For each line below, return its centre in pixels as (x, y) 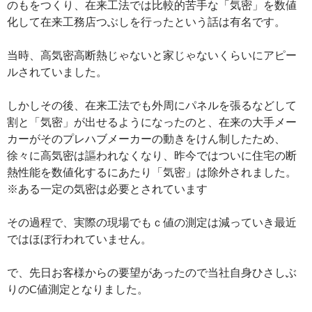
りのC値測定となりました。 (78, 289)
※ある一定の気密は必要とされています (107, 189)
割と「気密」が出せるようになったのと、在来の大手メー (152, 122)
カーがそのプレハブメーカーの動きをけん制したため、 (146, 139)
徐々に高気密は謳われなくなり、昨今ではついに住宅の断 (152, 155)
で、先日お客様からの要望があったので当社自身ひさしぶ (152, 272)
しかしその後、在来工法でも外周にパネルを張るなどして (152, 105)
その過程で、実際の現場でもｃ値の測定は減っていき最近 (152, 222)
